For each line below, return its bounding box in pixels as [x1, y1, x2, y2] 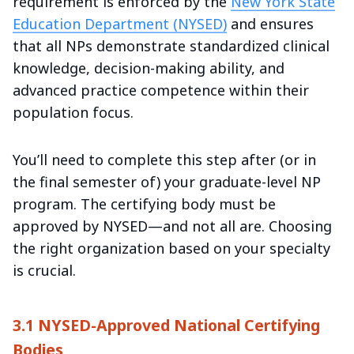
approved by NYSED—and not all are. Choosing [13, 217, 332, 236]
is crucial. [13, 261, 76, 281]
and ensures [227, 14, 314, 34]
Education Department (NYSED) [13, 14, 227, 34]
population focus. [13, 103, 134, 122]
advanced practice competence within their [13, 81, 309, 100]
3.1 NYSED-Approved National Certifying [13, 314, 320, 336]
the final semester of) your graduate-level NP [13, 172, 321, 192]
